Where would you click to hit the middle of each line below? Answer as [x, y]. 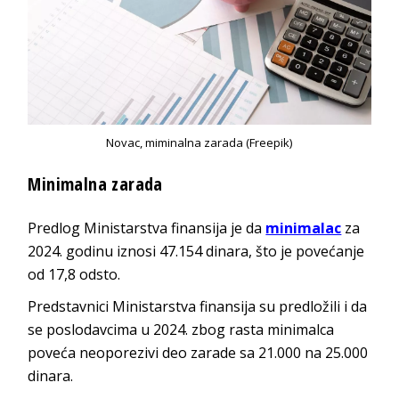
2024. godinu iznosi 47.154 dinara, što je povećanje [196, 252]
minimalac [304, 228]
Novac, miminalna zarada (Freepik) [199, 143]
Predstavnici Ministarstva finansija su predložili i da [198, 307]
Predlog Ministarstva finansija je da [147, 228]
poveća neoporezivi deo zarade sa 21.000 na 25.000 [198, 353]
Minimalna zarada [95, 184]
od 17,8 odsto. [74, 275]
